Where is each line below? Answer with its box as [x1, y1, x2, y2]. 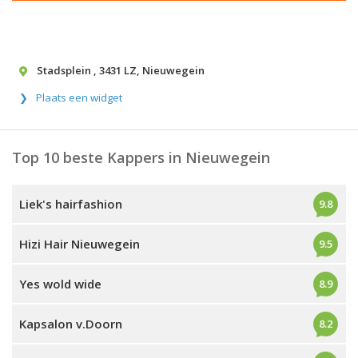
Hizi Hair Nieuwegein [19, 236, 140, 252]
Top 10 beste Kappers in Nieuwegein [12, 148, 270, 167]
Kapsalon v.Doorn [19, 316, 122, 332]
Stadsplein [37, 63, 93, 78]
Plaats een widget [36, 90, 122, 105]
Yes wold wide [19, 276, 101, 292]
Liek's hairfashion [19, 196, 122, 212]
